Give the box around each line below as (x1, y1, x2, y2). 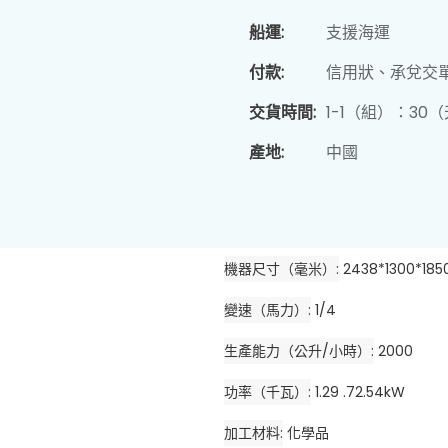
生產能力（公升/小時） (224, 341, 371, 362)
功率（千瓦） (224, 382, 308, 403)
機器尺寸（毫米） (224, 259, 336, 280)
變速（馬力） (224, 300, 308, 321)
